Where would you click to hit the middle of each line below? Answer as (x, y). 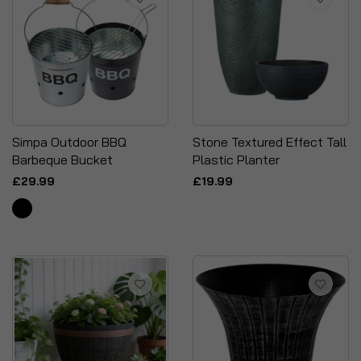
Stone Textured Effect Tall (270, 142)
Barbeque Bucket (62, 160)
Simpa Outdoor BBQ (69, 142)
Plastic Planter (236, 160)
